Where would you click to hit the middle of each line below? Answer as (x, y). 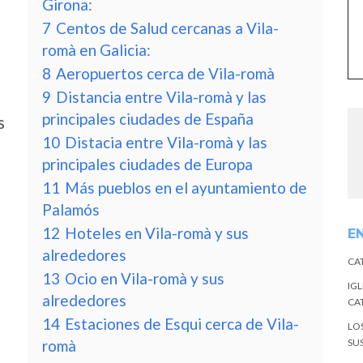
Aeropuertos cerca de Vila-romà (165, 73)
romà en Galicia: (96, 50)
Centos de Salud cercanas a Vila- (167, 28)
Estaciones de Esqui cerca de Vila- (182, 324)
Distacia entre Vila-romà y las (166, 142)
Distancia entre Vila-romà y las (161, 97)
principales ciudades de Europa (147, 164)
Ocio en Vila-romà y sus (145, 278)
